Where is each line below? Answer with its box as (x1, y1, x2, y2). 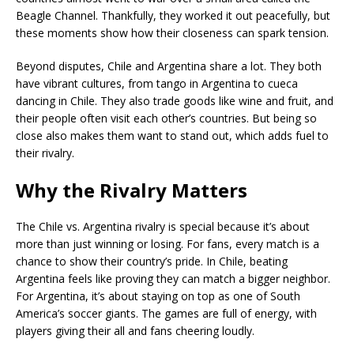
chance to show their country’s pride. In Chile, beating (16, 254, 288, 269)
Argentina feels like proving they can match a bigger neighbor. (16, 271, 330, 286)
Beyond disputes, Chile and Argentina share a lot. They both (16, 58, 322, 73)
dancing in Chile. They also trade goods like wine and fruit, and (16, 93, 333, 108)
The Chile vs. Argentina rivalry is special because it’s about (16, 219, 310, 234)
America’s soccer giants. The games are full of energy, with (16, 306, 317, 321)
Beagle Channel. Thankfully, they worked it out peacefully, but (16, 8, 330, 23)
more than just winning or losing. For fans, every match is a (16, 236, 319, 251)
